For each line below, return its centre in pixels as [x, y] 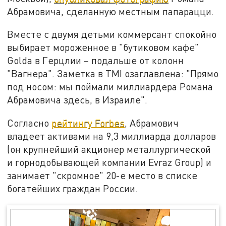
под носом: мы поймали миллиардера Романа [110, 87]
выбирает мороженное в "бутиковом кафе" [103, 47]
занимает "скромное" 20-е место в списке [102, 176]
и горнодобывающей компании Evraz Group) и [109, 162]
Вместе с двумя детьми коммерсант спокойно [112, 34]
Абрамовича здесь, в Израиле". [77, 100]
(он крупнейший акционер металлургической [109, 149]
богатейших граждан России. [73, 189]
